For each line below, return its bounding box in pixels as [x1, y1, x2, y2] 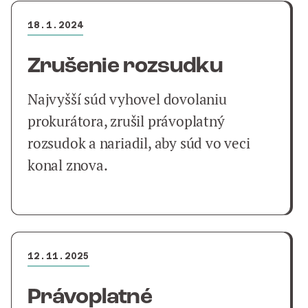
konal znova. [27, 156, 108, 175]
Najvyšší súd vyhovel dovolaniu [27, 90, 227, 109]
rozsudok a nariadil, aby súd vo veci [27, 134, 250, 153]
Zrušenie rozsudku [27, 56, 223, 78]
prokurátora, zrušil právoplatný [27, 112, 225, 131]
